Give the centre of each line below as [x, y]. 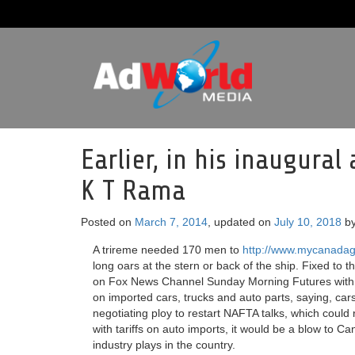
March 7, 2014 [171, 222]
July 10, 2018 [308, 222]
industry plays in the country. [164, 345]
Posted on [108, 222]
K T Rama [133, 191]
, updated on [241, 222]
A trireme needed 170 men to [168, 250]
